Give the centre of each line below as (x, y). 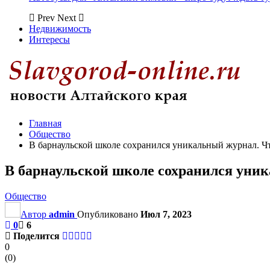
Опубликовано (109, 214)
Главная (45, 123)
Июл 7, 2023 (166, 214)
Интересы (49, 39)
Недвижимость (60, 29)
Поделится (36, 236)
